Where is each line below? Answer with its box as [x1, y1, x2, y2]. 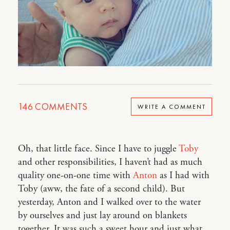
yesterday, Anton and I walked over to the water [18, 196, 201, 208]
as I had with [157, 169, 209, 182]
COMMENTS [32, 101, 88, 112]
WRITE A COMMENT [137, 102, 206, 111]
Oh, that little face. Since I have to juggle [18, 143, 179, 155]
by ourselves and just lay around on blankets [18, 209, 187, 222]
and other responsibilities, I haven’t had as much [18, 156, 202, 168]
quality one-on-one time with [18, 169, 133, 182]
